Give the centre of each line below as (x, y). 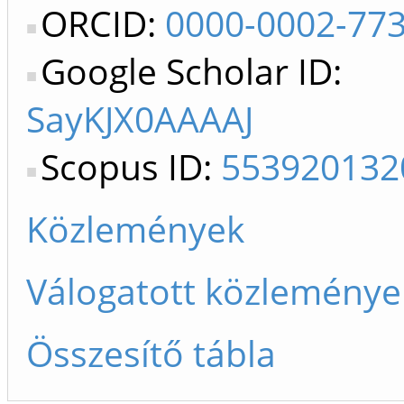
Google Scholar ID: (191, 71)
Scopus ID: (131, 166)
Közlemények (135, 229)
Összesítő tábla (151, 353)
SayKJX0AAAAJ (140, 119)
